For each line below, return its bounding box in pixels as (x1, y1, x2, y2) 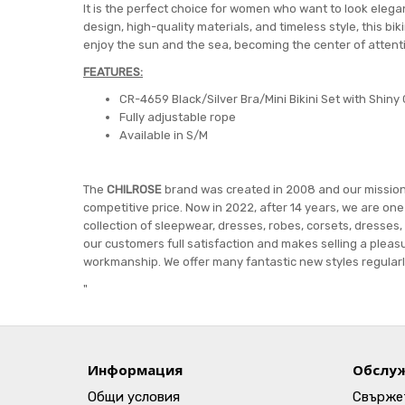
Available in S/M (119, 128, 208, 142)
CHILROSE (107, 183, 165, 196)
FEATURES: (83, 65, 143, 79)
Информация (88, 361, 183, 379)
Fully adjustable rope (119, 110, 236, 124)
